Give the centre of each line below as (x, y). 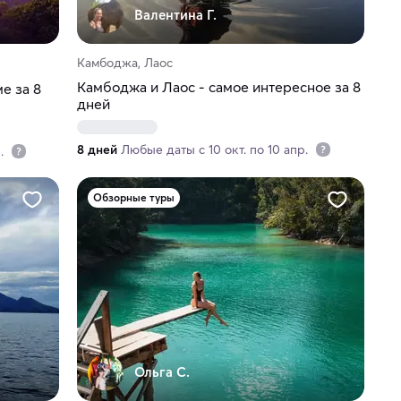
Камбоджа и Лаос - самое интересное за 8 (218, 87)
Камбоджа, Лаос (124, 63)
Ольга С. (162, 372)
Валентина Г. (175, 15)
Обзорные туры (133, 198)
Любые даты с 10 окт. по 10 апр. (216, 150)
